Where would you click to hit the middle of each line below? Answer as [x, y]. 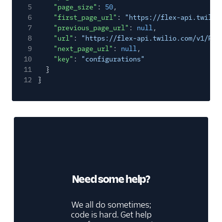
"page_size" [75, 7]
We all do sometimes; [111, 205]
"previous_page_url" [91, 28]
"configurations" [113, 59]
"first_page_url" [85, 18]
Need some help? [111, 179]
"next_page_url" [83, 49]
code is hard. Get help [111, 215]
